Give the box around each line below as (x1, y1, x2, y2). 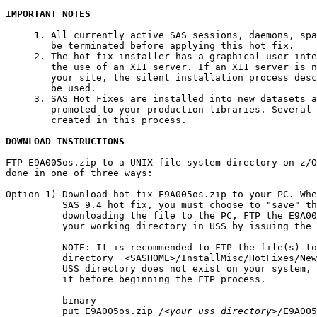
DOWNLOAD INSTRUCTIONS (6, 135, 125, 146)
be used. (6, 82, 96, 93)
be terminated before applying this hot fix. (6, 40, 294, 51)
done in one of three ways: (6, 167, 153, 178)
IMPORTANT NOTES (6, 8, 91, 19)
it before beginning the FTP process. (6, 273, 266, 284)
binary (6, 294, 96, 306)
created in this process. (6, 114, 187, 125)
